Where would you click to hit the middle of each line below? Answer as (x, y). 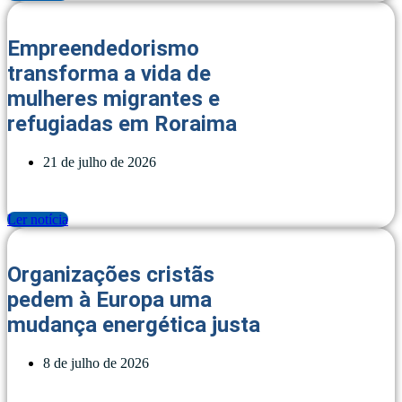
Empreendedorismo (103, 49)
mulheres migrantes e (114, 99)
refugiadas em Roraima (122, 124)
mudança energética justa (134, 324)
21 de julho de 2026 (100, 162)
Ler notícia (38, 220)
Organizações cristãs (111, 274)
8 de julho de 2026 (96, 363)
